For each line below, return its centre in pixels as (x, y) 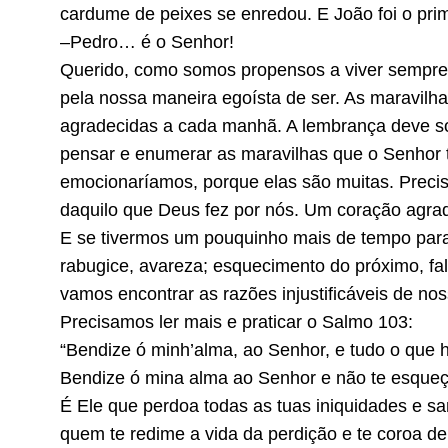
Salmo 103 (365, 322)
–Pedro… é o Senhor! (147, 42)
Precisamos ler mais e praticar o (191, 322)
